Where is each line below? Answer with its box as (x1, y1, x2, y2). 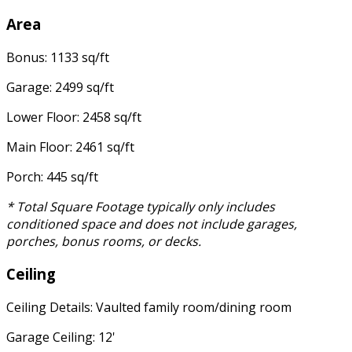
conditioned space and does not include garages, (6, 214, 297, 233)
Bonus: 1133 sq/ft (6, 48, 109, 66)
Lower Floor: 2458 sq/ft (6, 108, 141, 126)
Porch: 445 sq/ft (6, 167, 98, 185)
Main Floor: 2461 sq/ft (6, 137, 134, 156)
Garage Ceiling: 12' (6, 328, 115, 346)
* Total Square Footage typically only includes (6, 197, 275, 215)
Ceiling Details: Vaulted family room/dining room (6, 298, 291, 316)
